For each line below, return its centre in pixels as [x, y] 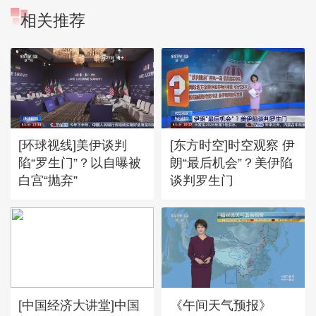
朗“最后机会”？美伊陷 [231, 163]
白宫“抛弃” [48, 181]
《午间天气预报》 [220, 305]
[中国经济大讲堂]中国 [79, 305]
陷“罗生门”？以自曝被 [80, 163]
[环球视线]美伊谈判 [73, 145]
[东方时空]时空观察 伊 [232, 145]
